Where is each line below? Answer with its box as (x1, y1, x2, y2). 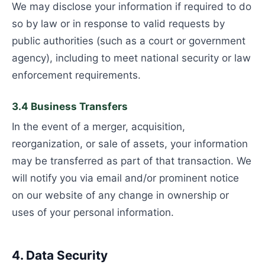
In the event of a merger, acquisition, (12, 121, 185, 132)
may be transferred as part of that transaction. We (12, 155, 251, 167)
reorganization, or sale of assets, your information (12, 138, 248, 150)
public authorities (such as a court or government (12, 35, 245, 47)
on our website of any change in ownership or (12, 189, 229, 201)
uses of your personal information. (12, 206, 174, 218)
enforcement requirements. (12, 69, 141, 81)
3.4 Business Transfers (12, 101, 128, 112)
